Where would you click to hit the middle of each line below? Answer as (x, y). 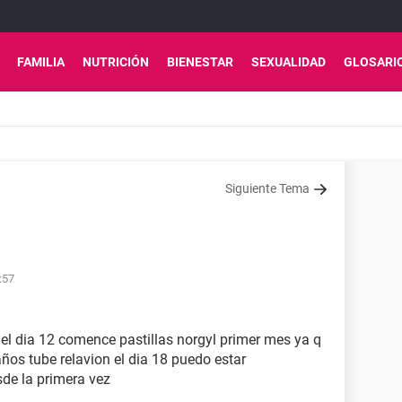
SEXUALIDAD (288, 62)
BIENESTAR (200, 62)
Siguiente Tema (267, 188)
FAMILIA (41, 62)
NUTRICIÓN (116, 62)
